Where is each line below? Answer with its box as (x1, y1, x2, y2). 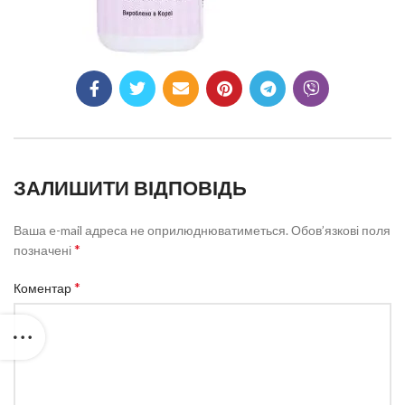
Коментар (14, 280, 74, 296)
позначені (14, 242, 74, 258)
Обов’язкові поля (291, 222, 391, 238)
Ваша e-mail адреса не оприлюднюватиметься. (14, 222, 288, 238)
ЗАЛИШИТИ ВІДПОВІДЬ (14, 174, 247, 202)
